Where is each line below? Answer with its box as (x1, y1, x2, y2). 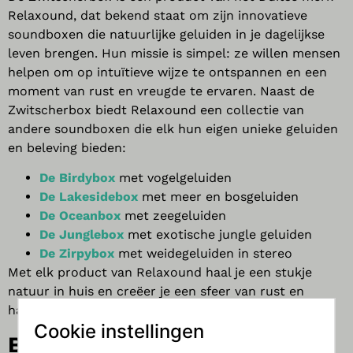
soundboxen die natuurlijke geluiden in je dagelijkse (8, 26, 325, 42)
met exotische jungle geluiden (124, 227, 312, 243)
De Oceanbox (39, 208, 121, 224)
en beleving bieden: (8, 139, 126, 155)
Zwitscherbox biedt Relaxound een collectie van (8, 102, 304, 117)
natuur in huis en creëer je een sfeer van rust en (8, 284, 304, 299)
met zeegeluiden (124, 208, 226, 224)
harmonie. (8, 303, 69, 318)
